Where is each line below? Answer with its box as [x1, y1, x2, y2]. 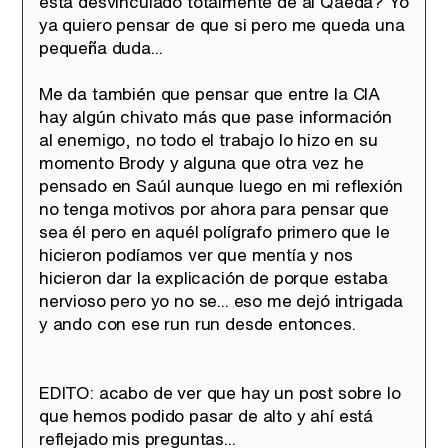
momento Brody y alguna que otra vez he [39, 150, 364, 175]
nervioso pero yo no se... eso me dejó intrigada [39, 288, 404, 313]
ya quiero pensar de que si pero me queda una [39, 12, 405, 37]
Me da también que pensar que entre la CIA [39, 81, 381, 106]
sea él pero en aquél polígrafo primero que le [39, 219, 390, 244]
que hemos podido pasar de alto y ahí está [39, 403, 374, 428]
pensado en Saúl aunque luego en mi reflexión [39, 173, 403, 198]
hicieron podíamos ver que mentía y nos [39, 242, 353, 267]
